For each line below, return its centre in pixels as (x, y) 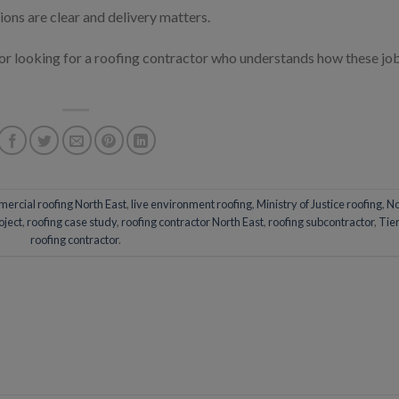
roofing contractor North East (192, 222)
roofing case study (71, 222)
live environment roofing (192, 204)
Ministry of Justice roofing (320, 204)
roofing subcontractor (321, 222)
